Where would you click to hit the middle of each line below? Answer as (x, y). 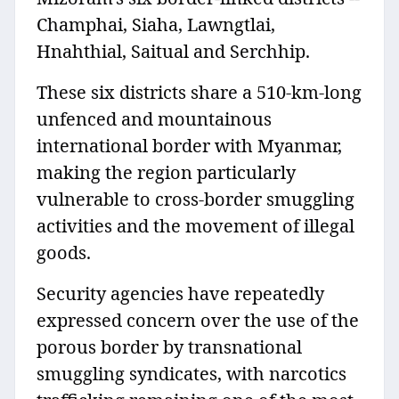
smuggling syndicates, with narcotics (191, 374)
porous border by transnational (169, 347)
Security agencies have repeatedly (180, 294)
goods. (66, 253)
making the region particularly (166, 173)
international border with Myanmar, (189, 146)
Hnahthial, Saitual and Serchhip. (175, 52)
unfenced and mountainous (154, 119)
